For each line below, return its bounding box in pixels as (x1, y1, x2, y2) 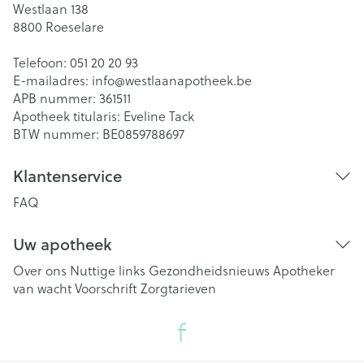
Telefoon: (13, 53, 70, 71)
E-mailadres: (13, 71, 92, 89)
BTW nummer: (13, 124, 102, 143)
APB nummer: (13, 89, 99, 107)
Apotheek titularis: (13, 106, 123, 125)
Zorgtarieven (141, 279, 216, 297)
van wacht (13, 279, 71, 297)
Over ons (13, 261, 67, 279)
